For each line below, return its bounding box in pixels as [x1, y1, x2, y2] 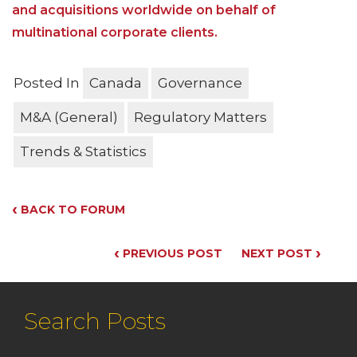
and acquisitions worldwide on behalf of [12, 2, 276, 18]
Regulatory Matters [134, 109, 267, 126]
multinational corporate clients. [12, 25, 218, 41]
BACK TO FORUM [18, 202, 125, 218]
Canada [89, 75, 142, 92]
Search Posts [24, 307, 166, 335]
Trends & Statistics [20, 143, 147, 160]
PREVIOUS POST [120, 246, 222, 261]
